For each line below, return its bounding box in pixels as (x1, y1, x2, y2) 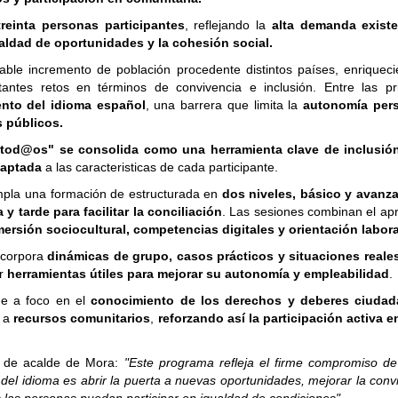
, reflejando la (184, 18, 272, 33)
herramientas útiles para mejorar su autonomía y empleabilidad (7, 267, 389, 282)
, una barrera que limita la (145, 98, 304, 113)
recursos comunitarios (13, 311, 151, 326)
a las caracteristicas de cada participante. (45, 160, 278, 175)
